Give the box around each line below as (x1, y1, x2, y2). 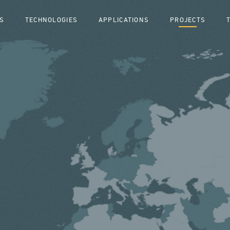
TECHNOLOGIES (25, 17, 78, 24)
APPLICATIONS (98, 17, 149, 24)
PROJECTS (170, 17, 206, 24)
